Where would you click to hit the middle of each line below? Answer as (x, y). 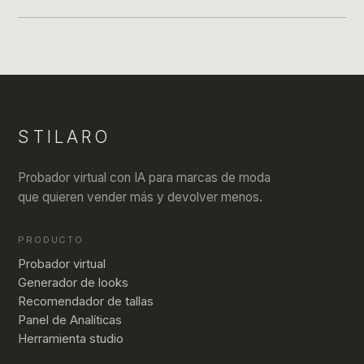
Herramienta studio (71, 338)
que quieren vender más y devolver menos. (141, 197)
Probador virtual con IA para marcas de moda (145, 178)
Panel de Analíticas (70, 320)
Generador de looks (74, 282)
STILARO (65, 136)
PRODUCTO (51, 240)
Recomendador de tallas (86, 301)
